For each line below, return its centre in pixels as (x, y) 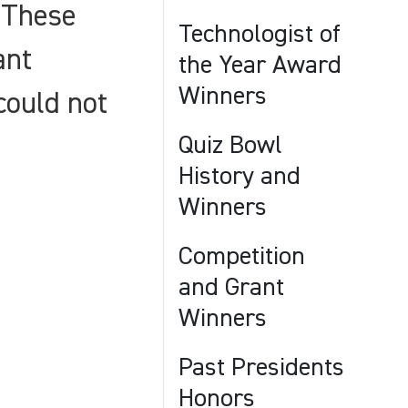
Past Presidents (261, 368)
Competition (242, 257)
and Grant (231, 288)
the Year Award (260, 66)
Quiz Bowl (230, 146)
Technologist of (260, 35)
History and (240, 177)
